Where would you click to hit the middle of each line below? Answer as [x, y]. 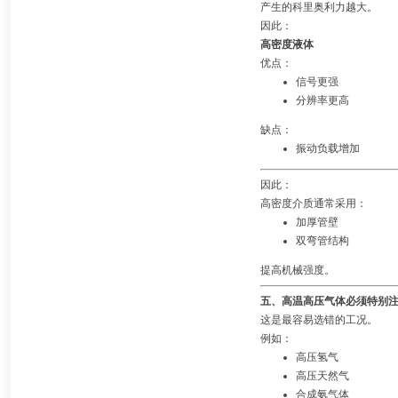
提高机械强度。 [297, 270]
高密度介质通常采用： [313, 203]
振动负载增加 [327, 148]
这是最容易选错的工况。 [318, 320]
